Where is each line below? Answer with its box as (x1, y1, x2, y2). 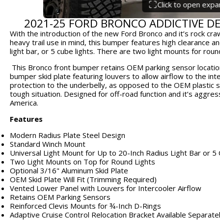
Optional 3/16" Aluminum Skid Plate (10, 165, 128, 176)
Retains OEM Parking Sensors (10, 192, 110, 202)
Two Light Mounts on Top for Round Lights (10, 157, 155, 167)
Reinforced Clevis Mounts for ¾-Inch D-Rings (10, 201, 161, 211)
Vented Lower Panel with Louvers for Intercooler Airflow (10, 183, 201, 193)
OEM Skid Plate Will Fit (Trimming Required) (10, 174, 157, 185)
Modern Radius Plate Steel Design (10, 130, 125, 140)
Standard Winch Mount (10, 139, 85, 149)
